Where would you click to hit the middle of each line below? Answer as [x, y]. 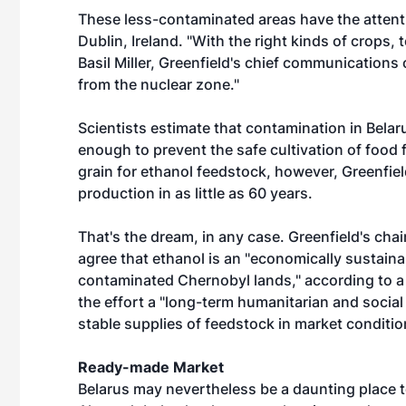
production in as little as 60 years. [195, 193]
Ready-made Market [151, 367]
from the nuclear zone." [159, 84]
